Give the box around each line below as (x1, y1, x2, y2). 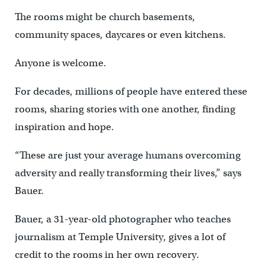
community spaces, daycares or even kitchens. (14, 28, 226, 41)
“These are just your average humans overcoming (14, 148, 241, 161)
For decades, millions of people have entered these (14, 85, 247, 98)
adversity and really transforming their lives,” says (14, 166, 241, 179)
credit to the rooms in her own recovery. (14, 248, 199, 261)
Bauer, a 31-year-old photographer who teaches (14, 212, 231, 225)
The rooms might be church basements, (14, 10, 195, 23)
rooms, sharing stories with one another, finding (14, 102, 235, 115)
